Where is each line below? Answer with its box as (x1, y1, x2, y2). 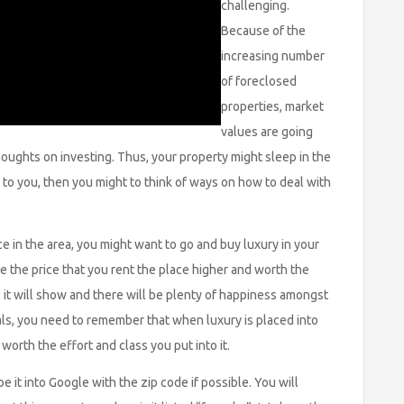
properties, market (221, 99, 324, 114)
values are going (221, 124, 313, 139)
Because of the (221, 23, 306, 38)
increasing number (221, 49, 325, 63)
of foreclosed (221, 74, 297, 88)
